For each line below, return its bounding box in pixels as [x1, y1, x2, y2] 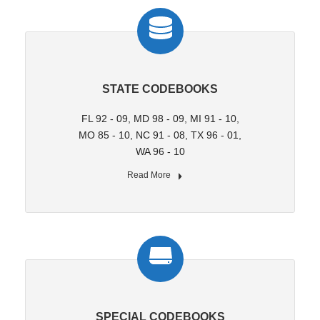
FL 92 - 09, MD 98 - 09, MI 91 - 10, [81, 113, 239, 124]
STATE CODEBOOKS [102, 83, 218, 95]
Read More [126, 170, 173, 180]
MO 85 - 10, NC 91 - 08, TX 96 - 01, [79, 129, 241, 141]
